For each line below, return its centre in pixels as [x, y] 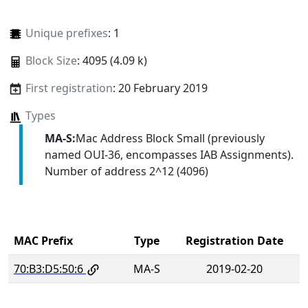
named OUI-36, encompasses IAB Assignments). [169, 154]
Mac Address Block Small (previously [170, 138]
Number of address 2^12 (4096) [126, 171]
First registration [69, 88]
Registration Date [234, 240]
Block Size [51, 61]
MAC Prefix [43, 240]
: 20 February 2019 [160, 88]
